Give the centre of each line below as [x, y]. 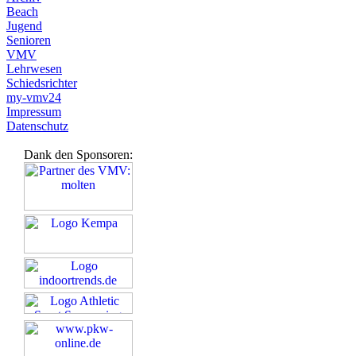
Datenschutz [37, 126]
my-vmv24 [34, 97]
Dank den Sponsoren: [78, 155]
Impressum [34, 112]
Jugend [24, 26]
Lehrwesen [34, 69]
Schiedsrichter [42, 83]
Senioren [29, 40]
